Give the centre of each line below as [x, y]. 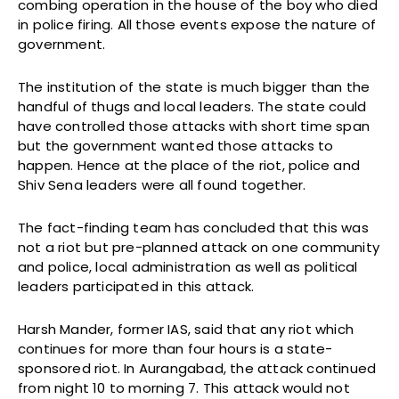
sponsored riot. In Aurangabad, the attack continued [197, 368]
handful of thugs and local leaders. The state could [192, 106]
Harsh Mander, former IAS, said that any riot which [186, 329]
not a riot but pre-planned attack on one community [199, 247]
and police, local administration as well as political [188, 266]
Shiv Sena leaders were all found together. [162, 184]
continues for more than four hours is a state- [175, 348]
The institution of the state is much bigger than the [194, 86]
